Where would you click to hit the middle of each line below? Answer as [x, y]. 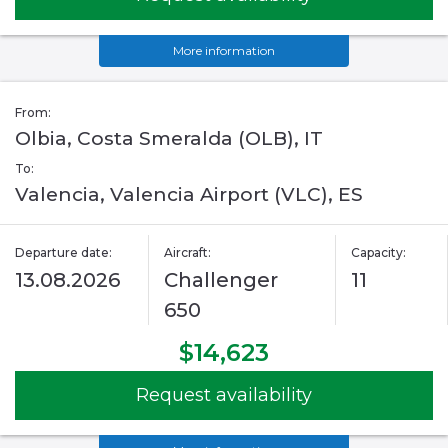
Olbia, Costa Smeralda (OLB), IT [169, 139]
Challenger [221, 280]
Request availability [224, 395]
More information [224, 51]
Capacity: [378, 253]
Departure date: [63, 253]
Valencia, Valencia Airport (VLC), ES [189, 195]
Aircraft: [188, 253]
